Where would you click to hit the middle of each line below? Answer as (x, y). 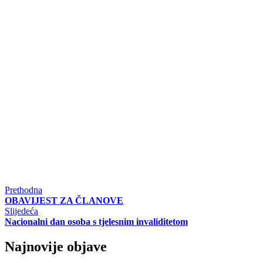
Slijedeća (21, 211)
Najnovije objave (56, 246)
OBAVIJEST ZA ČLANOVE (64, 200)
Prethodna (23, 190)
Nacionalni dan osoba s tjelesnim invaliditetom (96, 221)
